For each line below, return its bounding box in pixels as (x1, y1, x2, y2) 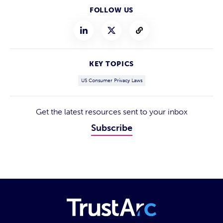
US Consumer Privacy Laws (81, 78, 142, 84)
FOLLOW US (89, 6, 134, 14)
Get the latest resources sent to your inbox (35, 107, 188, 116)
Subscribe (91, 122, 132, 133)
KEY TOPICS (89, 60, 134, 68)
